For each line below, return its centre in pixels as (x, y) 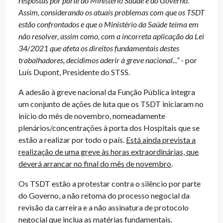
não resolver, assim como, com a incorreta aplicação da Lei (111, 36)
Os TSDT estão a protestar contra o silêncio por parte (110, 183)
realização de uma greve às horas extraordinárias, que (109, 152)
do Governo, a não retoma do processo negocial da (104, 195)
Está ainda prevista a (161, 140)
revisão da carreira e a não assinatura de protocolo (104, 207)
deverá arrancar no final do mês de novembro (95, 164)
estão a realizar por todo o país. (72, 140)
